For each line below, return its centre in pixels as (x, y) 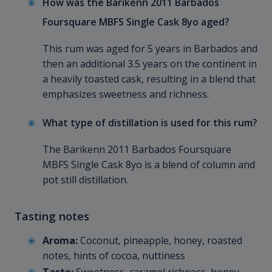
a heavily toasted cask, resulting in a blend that (149, 79)
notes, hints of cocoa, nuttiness (114, 256)
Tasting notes (52, 216)
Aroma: (60, 241)
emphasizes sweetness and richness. (126, 94)
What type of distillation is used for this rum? (150, 123)
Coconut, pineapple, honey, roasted (160, 241)
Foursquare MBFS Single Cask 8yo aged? (136, 22)
